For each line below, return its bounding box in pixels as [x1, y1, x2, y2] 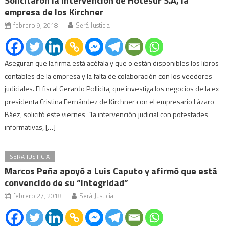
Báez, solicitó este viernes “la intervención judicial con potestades [5, 108, 209, 120]
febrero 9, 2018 [13, 19, 58, 30]
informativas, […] [5, 121, 56, 132]
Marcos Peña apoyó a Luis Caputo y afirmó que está [5, 164, 218, 178]
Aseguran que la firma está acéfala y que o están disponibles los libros [5, 57, 219, 68]
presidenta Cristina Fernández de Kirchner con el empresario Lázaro [5, 96, 215, 107]
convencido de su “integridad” [5, 175, 129, 190]
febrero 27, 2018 [13, 190, 62, 201]
